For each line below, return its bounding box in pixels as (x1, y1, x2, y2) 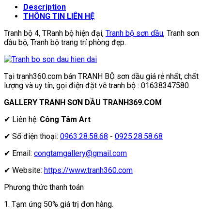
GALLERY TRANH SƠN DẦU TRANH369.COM (4, 97, 162, 107)
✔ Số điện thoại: (4, 131, 60, 141)
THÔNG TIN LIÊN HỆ (23, 11, 94, 21)
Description (23, 2, 66, 12)
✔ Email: (4, 148, 34, 158)
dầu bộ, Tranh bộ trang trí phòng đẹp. (4, 37, 126, 47)
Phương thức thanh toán (4, 182, 84, 192)
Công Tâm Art (40, 114, 91, 124)
